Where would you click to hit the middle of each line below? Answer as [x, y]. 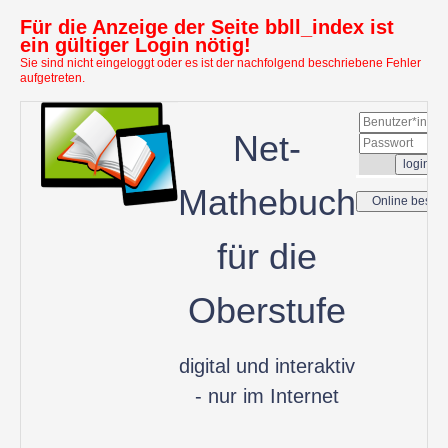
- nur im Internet [267, 396]
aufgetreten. [52, 78]
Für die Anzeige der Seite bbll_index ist [207, 27]
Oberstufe [267, 310]
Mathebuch [267, 202]
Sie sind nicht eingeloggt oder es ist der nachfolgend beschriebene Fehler [220, 63]
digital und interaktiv [267, 366]
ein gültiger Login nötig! [135, 45]
